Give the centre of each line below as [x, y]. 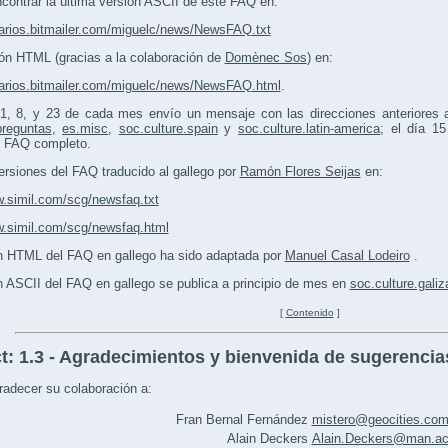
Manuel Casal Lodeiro [347, 256]
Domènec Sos [265, 58]
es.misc [85, 129]
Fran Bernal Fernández [241, 420]
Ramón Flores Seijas [300, 172]
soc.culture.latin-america [309, 129]
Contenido [309, 313]
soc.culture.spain [168, 129]
